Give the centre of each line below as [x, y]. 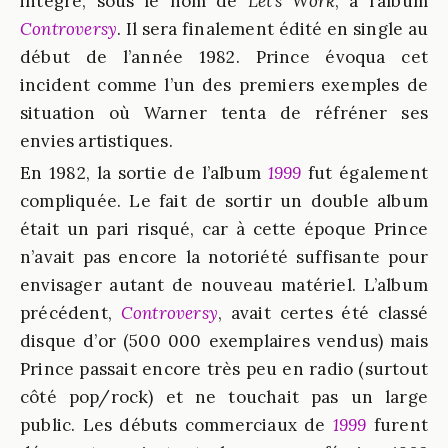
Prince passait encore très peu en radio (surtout [224, 369]
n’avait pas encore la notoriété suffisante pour [224, 257]
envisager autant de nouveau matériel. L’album [224, 285]
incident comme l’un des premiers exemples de [224, 85]
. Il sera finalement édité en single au [272, 29]
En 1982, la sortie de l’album [144, 173]
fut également [364, 173]
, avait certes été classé [322, 313]
